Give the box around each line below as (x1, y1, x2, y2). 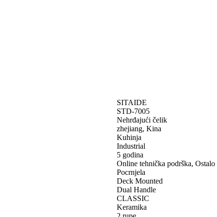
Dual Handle (117, 185, 156, 194)
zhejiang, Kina (117, 124, 161, 133)
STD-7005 (117, 107, 150, 115)
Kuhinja (117, 133, 141, 141)
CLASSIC (117, 194, 149, 202)
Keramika (117, 202, 147, 211)
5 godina (117, 150, 143, 159)
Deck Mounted (117, 176, 163, 185)
